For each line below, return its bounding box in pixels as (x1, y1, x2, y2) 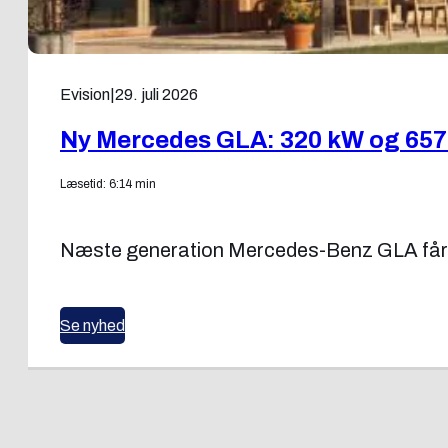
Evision (60, 86, 110, 104)
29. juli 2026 (115, 86, 198, 104)
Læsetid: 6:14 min (60, 177, 156, 192)
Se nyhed (60, 317, 125, 335)
